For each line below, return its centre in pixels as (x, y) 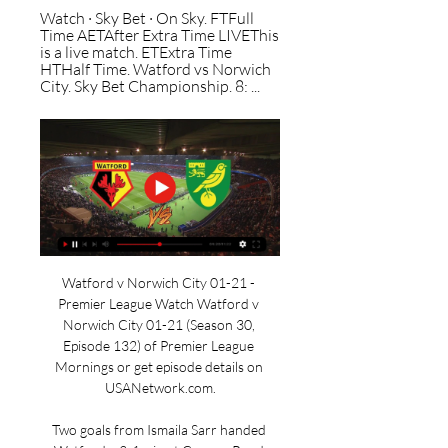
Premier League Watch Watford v (158, 303)
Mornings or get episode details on (158, 366)
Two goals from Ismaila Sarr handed (158, 429)
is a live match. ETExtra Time (136, 52)
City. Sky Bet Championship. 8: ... (150, 86)
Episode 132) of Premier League (158, 345)
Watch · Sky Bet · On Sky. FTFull (147, 18)
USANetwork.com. (160, 387)
